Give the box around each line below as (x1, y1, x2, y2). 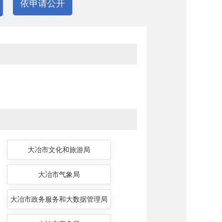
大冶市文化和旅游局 (28, 146, 90, 154)
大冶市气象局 (38, 171, 80, 178)
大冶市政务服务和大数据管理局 (10, 196, 108, 203)
